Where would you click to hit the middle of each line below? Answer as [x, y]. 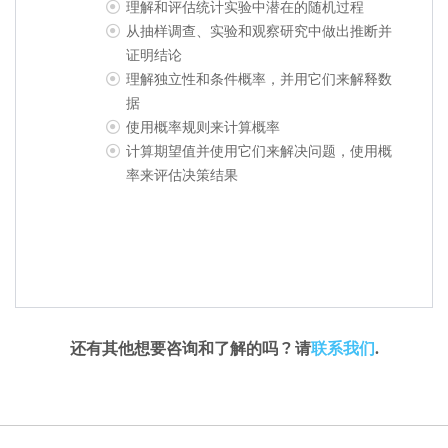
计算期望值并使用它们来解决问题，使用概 [259, 151]
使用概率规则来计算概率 [203, 127]
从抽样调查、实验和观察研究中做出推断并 [259, 31]
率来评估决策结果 [182, 175]
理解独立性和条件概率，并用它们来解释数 [259, 79]
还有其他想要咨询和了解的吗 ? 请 [190, 348]
